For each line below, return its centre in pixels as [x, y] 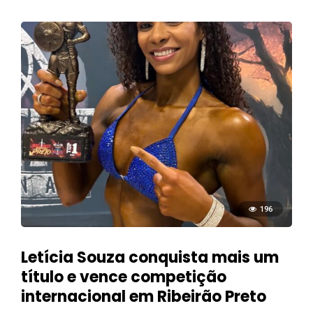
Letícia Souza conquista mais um [150, 258]
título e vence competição [124, 277]
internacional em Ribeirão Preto [144, 297]
